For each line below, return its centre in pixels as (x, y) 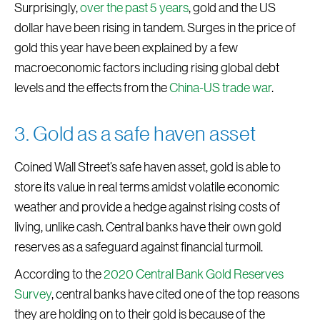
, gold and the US (232, 8)
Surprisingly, (47, 8)
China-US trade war (220, 88)
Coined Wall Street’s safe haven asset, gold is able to (147, 167)
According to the (59, 275)
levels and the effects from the (92, 88)
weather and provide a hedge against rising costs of (147, 207)
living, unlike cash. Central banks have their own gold (148, 227)
